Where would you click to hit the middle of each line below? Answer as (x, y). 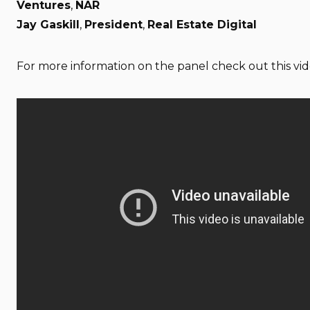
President (113, 24)
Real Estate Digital (202, 24)
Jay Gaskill (48, 24)
